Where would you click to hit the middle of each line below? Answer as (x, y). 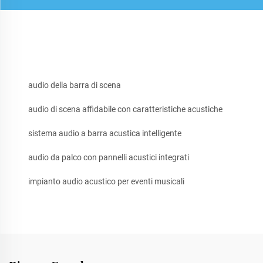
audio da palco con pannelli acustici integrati (109, 157)
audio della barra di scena (75, 85)
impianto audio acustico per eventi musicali (106, 181)
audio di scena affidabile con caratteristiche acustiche (125, 109)
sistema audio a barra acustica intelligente (105, 133)
